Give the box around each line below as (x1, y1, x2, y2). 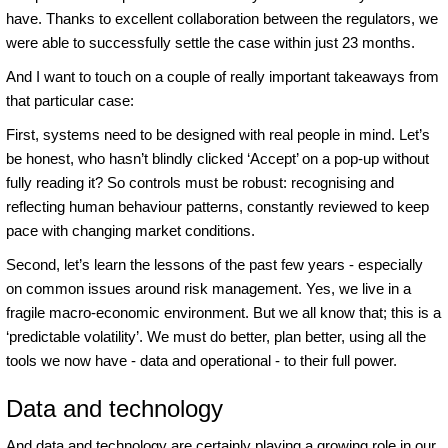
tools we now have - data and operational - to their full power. (6, 351, 397, 369)
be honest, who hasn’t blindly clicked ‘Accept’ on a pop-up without (6, 149, 429, 167)
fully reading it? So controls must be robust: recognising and (6, 173, 394, 191)
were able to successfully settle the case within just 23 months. (6, 33, 415, 51)
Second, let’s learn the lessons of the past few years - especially (6, 255, 423, 273)
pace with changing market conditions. (6, 221, 255, 239)
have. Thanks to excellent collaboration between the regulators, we (6, 9, 438, 27)
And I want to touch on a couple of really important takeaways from (6, 67, 439, 85)
